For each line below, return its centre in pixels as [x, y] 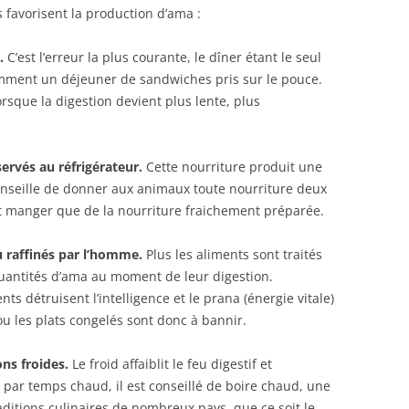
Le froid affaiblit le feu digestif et [170, 364]
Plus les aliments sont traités [234, 254]
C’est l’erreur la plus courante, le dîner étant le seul [163, 57]
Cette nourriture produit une [232, 167]
